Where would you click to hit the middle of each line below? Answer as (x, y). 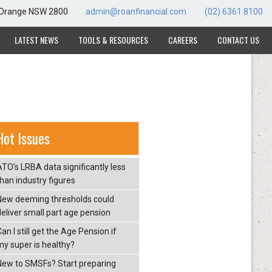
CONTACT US (238, 40)
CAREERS (182, 40)
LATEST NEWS (37, 40)
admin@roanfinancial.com (136, 12)
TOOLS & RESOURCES (114, 40)
